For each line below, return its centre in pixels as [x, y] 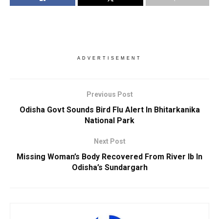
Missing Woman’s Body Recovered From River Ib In [109, 156]
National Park [109, 120]
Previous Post [109, 94]
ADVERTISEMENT [109, 58]
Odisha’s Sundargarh [109, 167]
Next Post [109, 141]
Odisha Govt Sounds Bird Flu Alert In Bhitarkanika [109, 109]
